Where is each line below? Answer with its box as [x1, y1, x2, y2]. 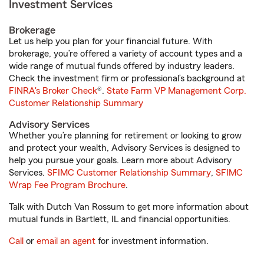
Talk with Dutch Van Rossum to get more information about [9, 202, 249, 212]
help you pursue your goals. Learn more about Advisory [9, 156, 232, 165]
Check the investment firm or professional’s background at [9, 74, 245, 83]
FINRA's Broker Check [9, 86, 97, 95]
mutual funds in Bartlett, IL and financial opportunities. [9, 214, 230, 224]
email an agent [37, 236, 95, 246]
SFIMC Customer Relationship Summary [47, 168, 211, 177]
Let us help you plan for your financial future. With [9, 37, 213, 46]
